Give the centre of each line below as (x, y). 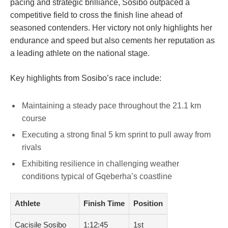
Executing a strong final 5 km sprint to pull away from (116, 135)
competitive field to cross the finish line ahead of (96, 15)
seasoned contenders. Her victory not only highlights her (111, 27)
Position (148, 204)
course (34, 119)
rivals (32, 148)
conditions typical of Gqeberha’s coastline (97, 177)
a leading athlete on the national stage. (80, 53)
